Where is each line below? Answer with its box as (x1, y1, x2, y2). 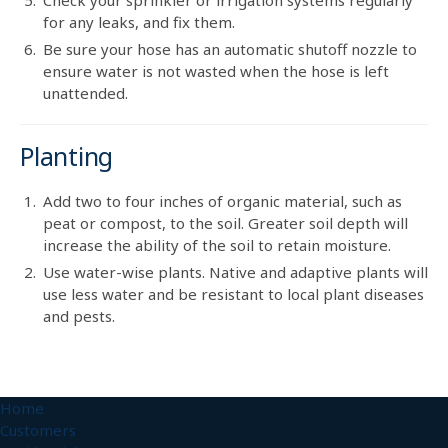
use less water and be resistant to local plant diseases (43, 283, 424, 304)
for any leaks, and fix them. (43, 11, 235, 32)
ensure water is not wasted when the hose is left (43, 60, 389, 81)
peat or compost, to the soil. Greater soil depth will (43, 212, 408, 233)
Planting (20, 139, 114, 173)
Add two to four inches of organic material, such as (43, 190, 402, 211)
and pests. (43, 305, 115, 326)
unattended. (43, 82, 128, 103)
